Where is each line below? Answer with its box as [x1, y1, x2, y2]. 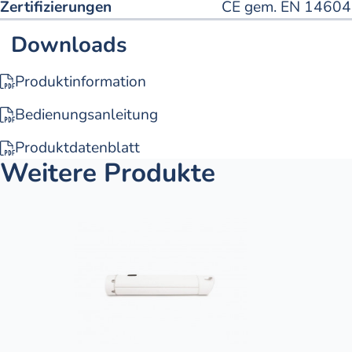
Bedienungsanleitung [15, 104, 159, 125]
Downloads [11, 30, 127, 60]
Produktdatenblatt [15, 137, 141, 159]
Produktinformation [15, 71, 147, 92]
